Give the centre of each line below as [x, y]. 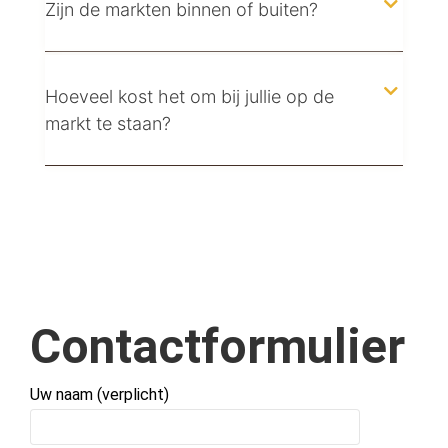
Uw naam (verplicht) [99, 395]
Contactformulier [217, 347]
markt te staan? [107, 124]
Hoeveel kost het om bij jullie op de [189, 97]
